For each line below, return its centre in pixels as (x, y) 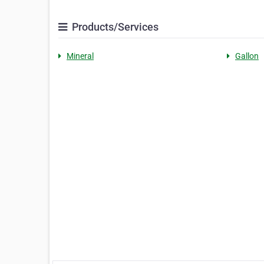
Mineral (80, 56)
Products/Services (114, 27)
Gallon (247, 56)
